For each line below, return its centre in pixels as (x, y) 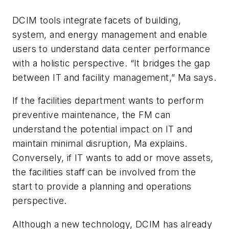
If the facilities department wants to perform (108, 101)
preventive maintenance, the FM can (91, 115)
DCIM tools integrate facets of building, (97, 20)
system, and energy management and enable (110, 34)
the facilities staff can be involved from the (104, 172)
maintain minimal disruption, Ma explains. (100, 144)
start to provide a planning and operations (102, 187)
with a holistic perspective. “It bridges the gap (111, 63)
